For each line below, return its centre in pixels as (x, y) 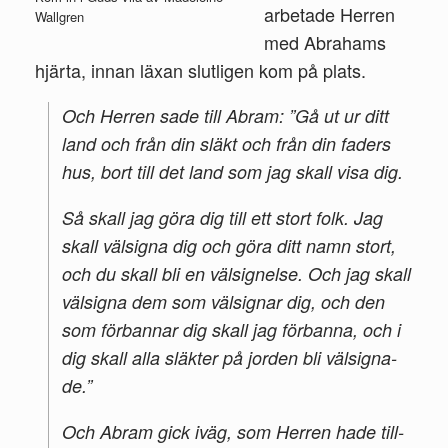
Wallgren (59, 16)
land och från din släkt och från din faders (226, 143)
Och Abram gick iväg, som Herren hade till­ (233, 431)
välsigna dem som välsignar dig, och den (223, 301)
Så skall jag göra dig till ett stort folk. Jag (222, 217)
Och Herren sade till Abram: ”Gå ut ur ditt (225, 115)
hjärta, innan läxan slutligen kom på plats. (200, 69)
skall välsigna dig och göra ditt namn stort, (229, 245)
